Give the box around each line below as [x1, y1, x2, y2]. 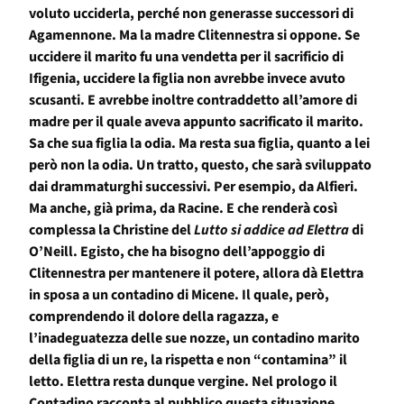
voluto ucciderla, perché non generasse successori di [29, 4, 353, 24]
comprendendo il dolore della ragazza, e [29, 307, 279, 327]
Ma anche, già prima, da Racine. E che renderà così [29, 198, 337, 219]
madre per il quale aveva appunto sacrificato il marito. [29, 112, 363, 133]
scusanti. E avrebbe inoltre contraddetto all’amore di [29, 90, 357, 111]
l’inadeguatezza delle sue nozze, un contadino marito [29, 328, 360, 349]
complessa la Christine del [29, 220, 194, 241]
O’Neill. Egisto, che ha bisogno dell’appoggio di [29, 242, 325, 262]
